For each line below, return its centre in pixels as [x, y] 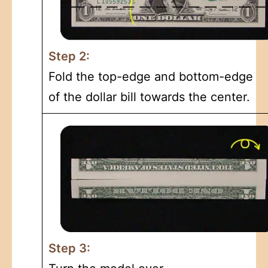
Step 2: [69, 56]
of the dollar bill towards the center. [149, 97]
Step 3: [69, 248]
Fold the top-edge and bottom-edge [151, 76]
